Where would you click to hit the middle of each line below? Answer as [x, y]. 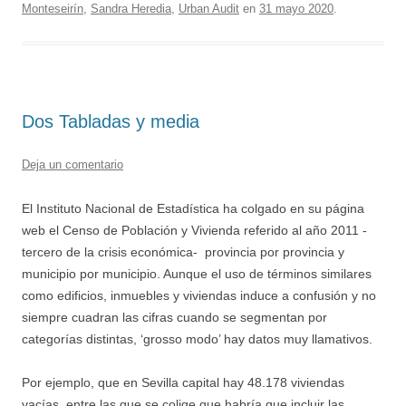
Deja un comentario [72, 164]
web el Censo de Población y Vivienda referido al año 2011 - [194, 230]
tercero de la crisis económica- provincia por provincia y [183, 251]
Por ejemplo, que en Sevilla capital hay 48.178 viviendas [183, 382]
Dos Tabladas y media [111, 121]
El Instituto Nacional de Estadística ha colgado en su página [193, 208]
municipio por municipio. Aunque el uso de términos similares [197, 273]
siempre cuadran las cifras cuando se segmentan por [174, 317]
